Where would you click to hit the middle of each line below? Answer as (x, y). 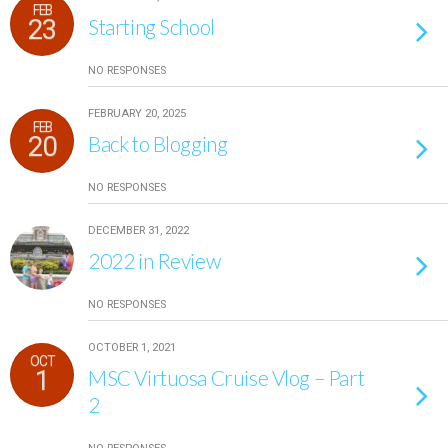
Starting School (151, 26)
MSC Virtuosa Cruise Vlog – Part (226, 377)
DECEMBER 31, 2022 (138, 230)
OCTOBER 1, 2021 (132, 347)
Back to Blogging (158, 143)
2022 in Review (154, 260)
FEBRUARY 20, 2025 (137, 113)
